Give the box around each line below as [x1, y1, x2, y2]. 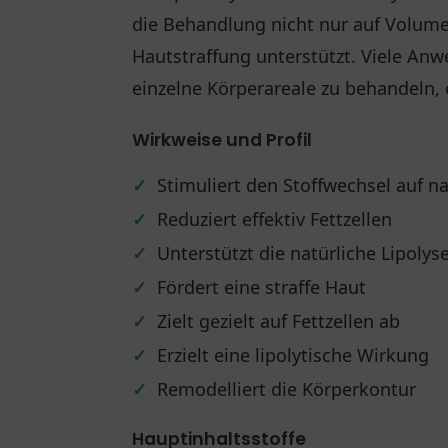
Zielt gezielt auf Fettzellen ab [157, 308, 400, 333]
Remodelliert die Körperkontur [157, 376, 416, 401]
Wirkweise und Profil [132, 127, 312, 152]
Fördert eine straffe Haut [157, 274, 366, 299]
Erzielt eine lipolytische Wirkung [157, 342, 429, 367]
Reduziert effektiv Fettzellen [157, 206, 392, 231]
